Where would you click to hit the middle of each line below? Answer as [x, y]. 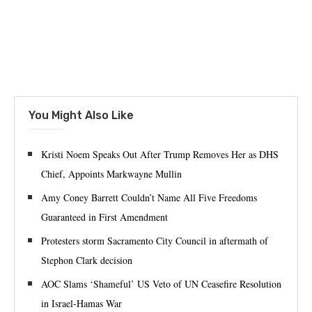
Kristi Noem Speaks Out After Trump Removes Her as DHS [160, 155]
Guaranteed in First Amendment [104, 217]
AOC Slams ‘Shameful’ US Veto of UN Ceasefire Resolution [161, 284]
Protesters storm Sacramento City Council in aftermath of [155, 241]
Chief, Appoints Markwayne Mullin [111, 174]
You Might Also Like [81, 116]
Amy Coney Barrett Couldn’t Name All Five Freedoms [149, 198]
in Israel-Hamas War [81, 304]
